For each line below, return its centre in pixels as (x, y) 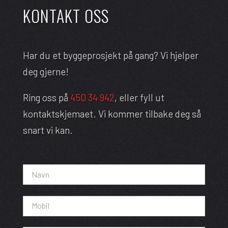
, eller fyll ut (139, 97)
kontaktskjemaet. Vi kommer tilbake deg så (112, 113)
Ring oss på (46, 97)
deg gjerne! (46, 71)
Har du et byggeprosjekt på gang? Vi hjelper (110, 55)
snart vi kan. (48, 130)
